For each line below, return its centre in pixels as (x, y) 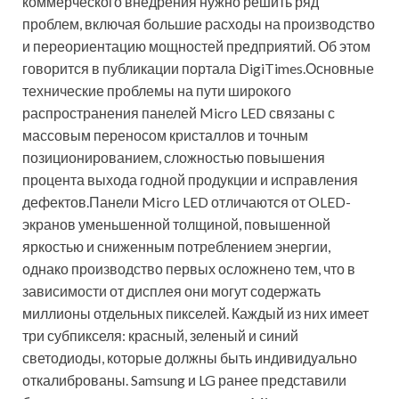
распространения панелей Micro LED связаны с (179, 112)
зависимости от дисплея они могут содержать (171, 290)
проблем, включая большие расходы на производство (199, 23)
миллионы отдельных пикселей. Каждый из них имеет (195, 313)
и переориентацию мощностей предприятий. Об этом (196, 45)
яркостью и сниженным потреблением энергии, (176, 246)
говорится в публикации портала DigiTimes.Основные (198, 68)
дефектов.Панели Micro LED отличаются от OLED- (187, 201)
